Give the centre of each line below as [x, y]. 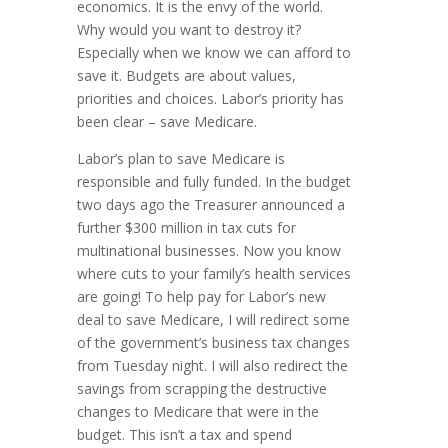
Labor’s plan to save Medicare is [181, 159]
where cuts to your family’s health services [214, 274]
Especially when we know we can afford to [214, 53]
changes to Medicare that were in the [198, 412]
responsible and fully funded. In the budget [214, 182]
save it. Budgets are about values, [187, 76]
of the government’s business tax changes [214, 343]
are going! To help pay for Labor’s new [202, 297]
